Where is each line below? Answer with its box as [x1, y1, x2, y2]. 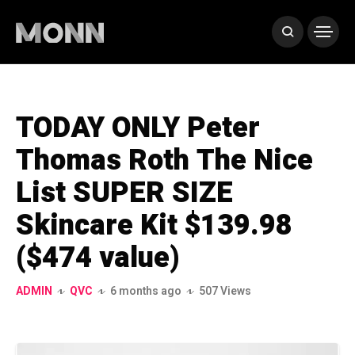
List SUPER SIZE [16, 172, 233, 214]
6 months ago [110, 283, 181, 300]
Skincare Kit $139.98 [16, 204, 292, 246]
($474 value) [16, 237, 180, 279]
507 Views [199, 283, 251, 300]
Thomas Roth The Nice [16, 139, 313, 181]
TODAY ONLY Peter [16, 107, 260, 149]
